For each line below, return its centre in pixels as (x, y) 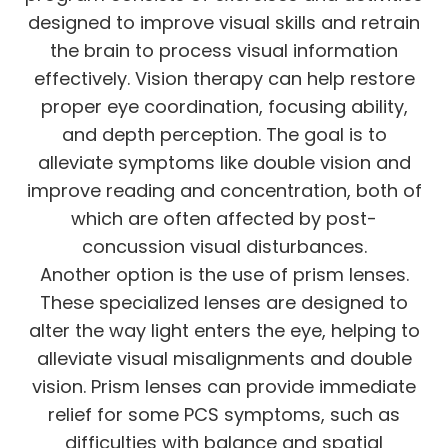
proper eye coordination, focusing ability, (224, 106)
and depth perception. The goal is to (224, 134)
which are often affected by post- (224, 218)
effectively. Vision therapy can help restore (224, 78)
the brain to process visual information (224, 50)
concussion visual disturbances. (224, 246)
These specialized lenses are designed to (224, 302)
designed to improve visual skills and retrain (224, 22)
